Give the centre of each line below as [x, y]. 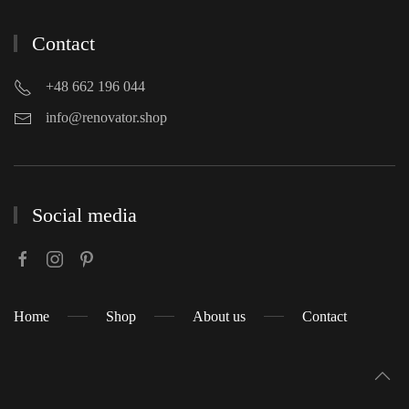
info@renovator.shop [106, 117]
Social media [81, 215]
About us [219, 316]
